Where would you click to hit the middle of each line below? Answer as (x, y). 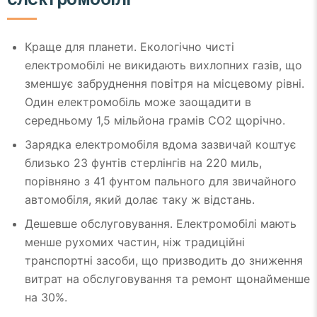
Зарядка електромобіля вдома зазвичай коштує (161, 145)
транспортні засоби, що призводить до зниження (164, 261)
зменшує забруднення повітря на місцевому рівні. (165, 84)
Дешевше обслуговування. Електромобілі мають (161, 224)
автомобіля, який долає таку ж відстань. (140, 200)
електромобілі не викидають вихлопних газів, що (163, 65)
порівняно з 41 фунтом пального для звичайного (161, 181)
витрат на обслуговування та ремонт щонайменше (167, 279)
